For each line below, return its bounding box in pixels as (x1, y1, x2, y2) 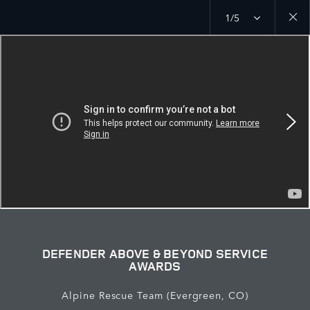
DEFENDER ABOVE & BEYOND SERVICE (42, 245, 268, 262)
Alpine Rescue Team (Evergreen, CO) (62, 288, 248, 302)
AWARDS (129, 257, 181, 274)
